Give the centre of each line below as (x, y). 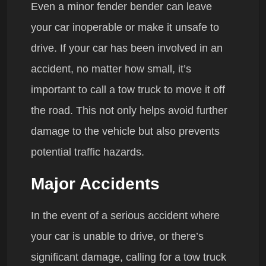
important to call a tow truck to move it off (128, 90)
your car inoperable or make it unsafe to (125, 28)
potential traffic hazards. (88, 152)
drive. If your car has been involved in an (127, 48)
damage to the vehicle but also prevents (125, 132)
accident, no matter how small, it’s (111, 69)
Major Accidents (95, 184)
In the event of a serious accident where (125, 216)
